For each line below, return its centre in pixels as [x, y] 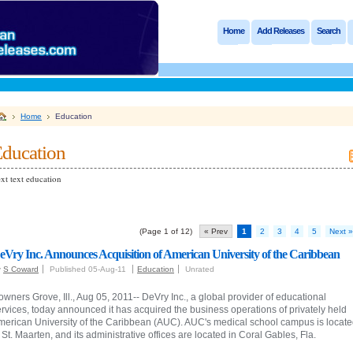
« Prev [216, 231]
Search [329, 31]
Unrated [200, 269]
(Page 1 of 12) [169, 231]
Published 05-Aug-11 [89, 269]
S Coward [21, 269]
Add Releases [281, 31]
